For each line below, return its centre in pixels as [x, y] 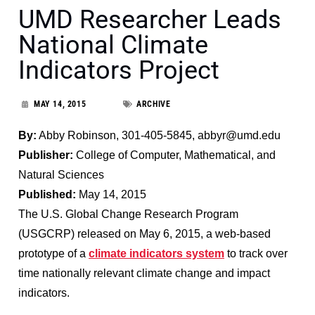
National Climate [113, 45]
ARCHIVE [154, 104]
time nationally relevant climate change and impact [144, 273]
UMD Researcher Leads [150, 19]
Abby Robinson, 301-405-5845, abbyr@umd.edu [159, 135]
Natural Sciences [61, 174]
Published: [47, 194]
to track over [256, 253]
